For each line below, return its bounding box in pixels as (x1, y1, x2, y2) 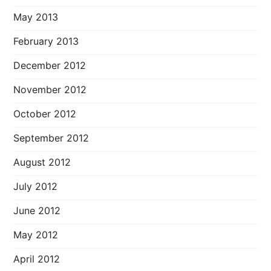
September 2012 (13, 132, 90, 145)
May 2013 (13, 11, 59, 24)
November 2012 (13, 83, 87, 96)
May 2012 (13, 229, 59, 241)
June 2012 (13, 204, 61, 217)
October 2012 (13, 108, 77, 120)
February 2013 (13, 35, 79, 48)
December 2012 (13, 59, 87, 72)
